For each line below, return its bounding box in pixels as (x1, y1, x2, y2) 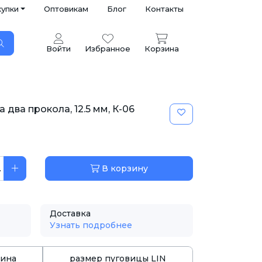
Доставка (50, 208, 91, 219)
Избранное (85, 44, 130, 53)
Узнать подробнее (50, 220, 132, 230)
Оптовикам (44, 4, 88, 13)
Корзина (144, 44, 179, 53)
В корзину (99, 163, 148, 174)
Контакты (145, 4, 184, 13)
